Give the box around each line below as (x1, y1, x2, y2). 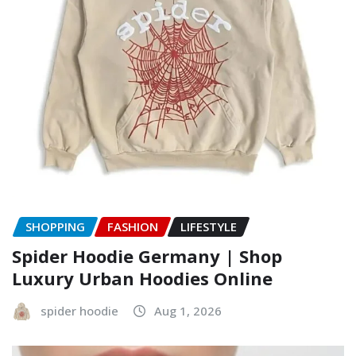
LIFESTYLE (180, 219, 237, 235)
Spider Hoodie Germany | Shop (12, 243, 282, 268)
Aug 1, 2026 (154, 302, 222, 319)
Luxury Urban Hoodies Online (12, 265, 273, 290)
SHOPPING (25, 219, 85, 235)
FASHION (107, 219, 158, 235)
